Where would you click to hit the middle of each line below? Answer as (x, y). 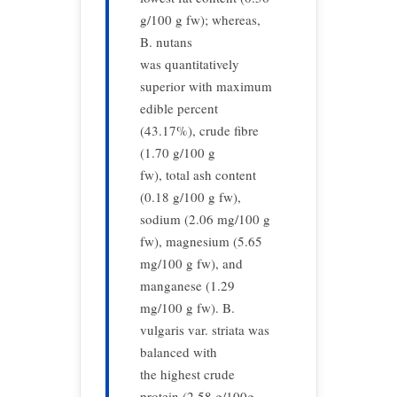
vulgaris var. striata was (205, 330)
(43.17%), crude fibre (199, 130)
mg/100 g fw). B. (187, 307)
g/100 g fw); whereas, (200, 19)
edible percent (179, 108)
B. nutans (166, 42)
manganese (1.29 (187, 285)
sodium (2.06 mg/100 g (205, 219)
